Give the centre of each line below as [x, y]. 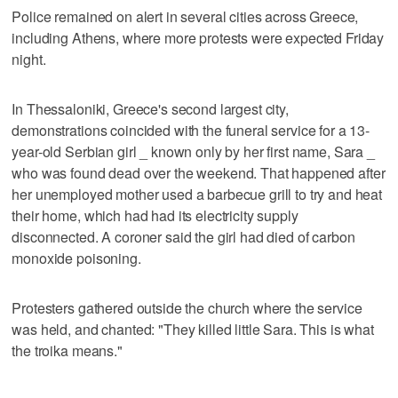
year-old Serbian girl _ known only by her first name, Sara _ [193, 151]
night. [29, 59]
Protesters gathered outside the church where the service [187, 307]
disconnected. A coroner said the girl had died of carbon [183, 236]
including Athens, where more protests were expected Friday [198, 37]
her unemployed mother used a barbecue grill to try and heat [197, 194]
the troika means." [67, 350]
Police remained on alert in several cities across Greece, [185, 16]
